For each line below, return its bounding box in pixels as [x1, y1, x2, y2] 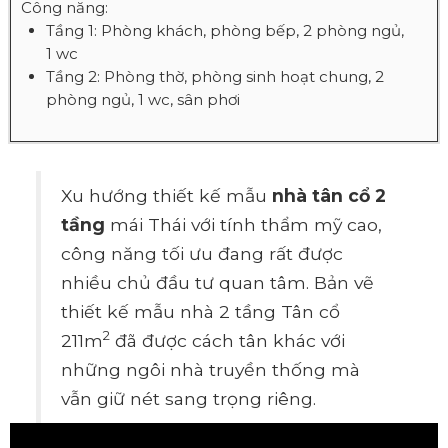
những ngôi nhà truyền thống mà [61, 359, 361, 381]
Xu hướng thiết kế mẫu [61, 185, 273, 207]
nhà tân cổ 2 [272, 185, 387, 207]
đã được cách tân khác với [110, 330, 346, 352]
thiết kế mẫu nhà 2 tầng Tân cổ [61, 301, 341, 323]
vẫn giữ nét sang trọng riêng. [61, 388, 317, 410]
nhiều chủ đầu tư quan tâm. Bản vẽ [61, 272, 375, 294]
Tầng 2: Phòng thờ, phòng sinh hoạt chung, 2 [46, 67, 384, 87]
